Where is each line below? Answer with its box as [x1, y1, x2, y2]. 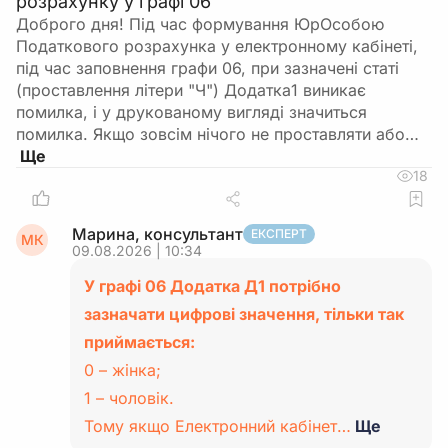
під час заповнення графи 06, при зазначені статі [16, 58, 399, 78]
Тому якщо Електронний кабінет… [84, 416, 351, 436]
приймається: [84, 332, 195, 352]
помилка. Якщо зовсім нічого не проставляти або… [16, 124, 419, 144]
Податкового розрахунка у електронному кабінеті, [16, 36, 418, 56]
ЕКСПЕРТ [251, 226, 307, 241]
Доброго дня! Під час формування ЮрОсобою [16, 14, 384, 34]
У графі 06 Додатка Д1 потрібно [84, 276, 341, 296]
